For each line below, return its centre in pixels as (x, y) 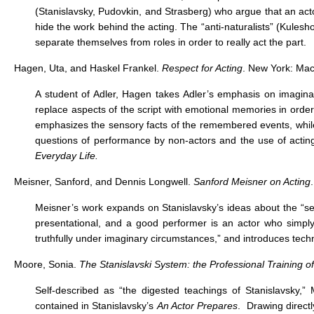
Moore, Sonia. (47, 264)
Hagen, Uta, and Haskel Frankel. (88, 68)
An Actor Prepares (197, 306)
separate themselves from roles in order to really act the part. (171, 42)
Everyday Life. (67, 156)
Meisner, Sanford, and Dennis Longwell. (104, 182)
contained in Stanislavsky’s (96, 306)
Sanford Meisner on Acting (252, 182)
